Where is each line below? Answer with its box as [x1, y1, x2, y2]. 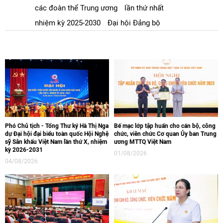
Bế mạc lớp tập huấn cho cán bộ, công [114, 122, 216, 129]
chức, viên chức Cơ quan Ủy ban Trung [114, 130, 217, 137]
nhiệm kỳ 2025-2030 [35, 18, 101, 27]
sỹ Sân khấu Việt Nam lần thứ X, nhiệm [5, 138, 107, 145]
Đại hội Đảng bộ [108, 18, 160, 27]
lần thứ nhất [124, 3, 164, 12]
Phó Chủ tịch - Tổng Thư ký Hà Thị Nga [5, 122, 109, 129]
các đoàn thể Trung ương [35, 3, 117, 12]
